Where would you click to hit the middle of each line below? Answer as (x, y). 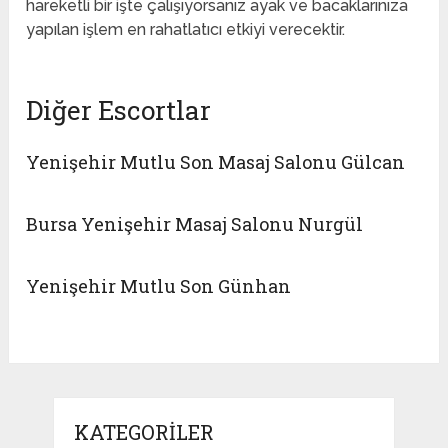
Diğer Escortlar (119, 110)
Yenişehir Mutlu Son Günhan (159, 286)
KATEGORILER (143, 432)
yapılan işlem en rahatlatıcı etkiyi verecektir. (186, 30)
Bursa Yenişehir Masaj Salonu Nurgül (195, 224)
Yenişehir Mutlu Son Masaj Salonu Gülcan (216, 162)
